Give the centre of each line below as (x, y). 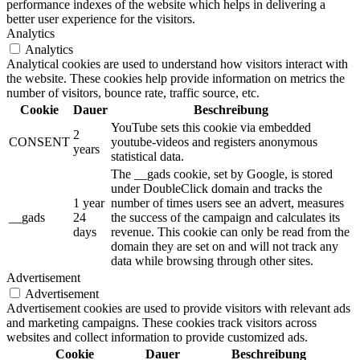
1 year (89, 203)
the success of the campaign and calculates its (225, 218)
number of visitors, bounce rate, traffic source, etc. (133, 93)
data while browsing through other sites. (212, 261)
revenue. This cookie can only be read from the (230, 232)
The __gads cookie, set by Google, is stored (222, 174)
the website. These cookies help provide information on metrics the (176, 79)
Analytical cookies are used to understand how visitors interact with (177, 64)
